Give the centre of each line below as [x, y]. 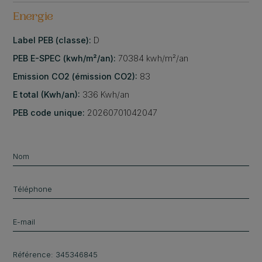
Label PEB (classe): [54, 40]
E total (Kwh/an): [47, 95]
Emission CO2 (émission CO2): [77, 77]
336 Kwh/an [105, 95]
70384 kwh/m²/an [154, 58]
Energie [33, 18]
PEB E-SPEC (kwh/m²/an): [66, 58]
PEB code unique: [49, 113]
